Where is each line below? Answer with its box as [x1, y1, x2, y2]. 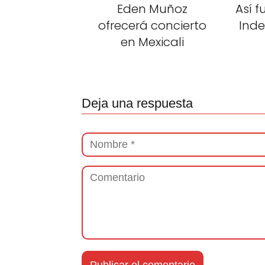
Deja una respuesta [82, 96, 193, 111]
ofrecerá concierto [98, 17, 206, 34]
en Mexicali [120, 34, 184, 51]
